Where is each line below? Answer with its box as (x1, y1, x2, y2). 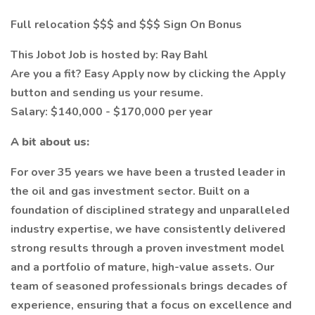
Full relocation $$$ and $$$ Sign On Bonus (11, 17, 242, 32)
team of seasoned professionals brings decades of (11, 278, 287, 294)
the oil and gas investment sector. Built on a (11, 184, 250, 199)
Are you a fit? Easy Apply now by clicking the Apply (11, 66, 285, 82)
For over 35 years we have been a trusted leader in (11, 165, 285, 180)
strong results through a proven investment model (11, 240, 285, 256)
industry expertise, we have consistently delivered (11, 221, 285, 237)
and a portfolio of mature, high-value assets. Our (11, 259, 274, 275)
